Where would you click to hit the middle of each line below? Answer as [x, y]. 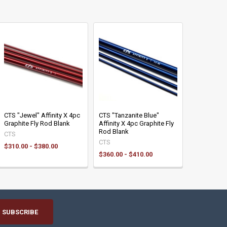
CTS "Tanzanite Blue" [129, 115]
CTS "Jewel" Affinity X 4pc [42, 115]
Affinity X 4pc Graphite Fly [136, 123]
